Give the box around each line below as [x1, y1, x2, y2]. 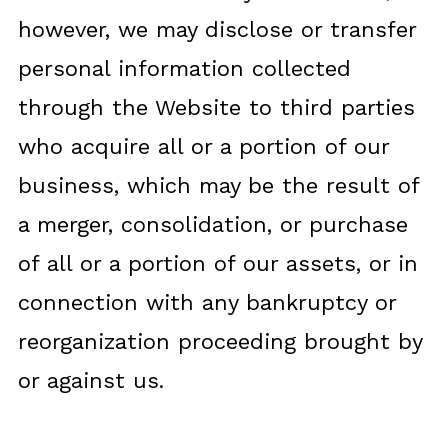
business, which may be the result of [17, 173, 419, 198]
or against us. [17, 368, 164, 393]
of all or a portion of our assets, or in [17, 251, 418, 276]
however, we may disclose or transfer [17, 17, 416, 42]
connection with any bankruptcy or [17, 290, 396, 315]
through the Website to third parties [17, 95, 415, 120]
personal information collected [17, 56, 351, 81]
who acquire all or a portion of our [17, 134, 389, 159]
